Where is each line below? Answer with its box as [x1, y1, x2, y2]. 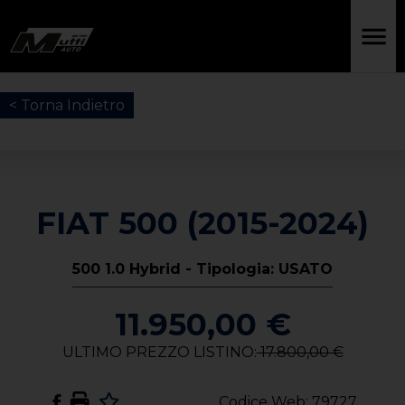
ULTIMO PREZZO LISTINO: [61, 344, 257, 362]
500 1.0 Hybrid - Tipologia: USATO [72, 260, 333, 278]
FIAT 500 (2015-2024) [36, 204, 369, 243]
